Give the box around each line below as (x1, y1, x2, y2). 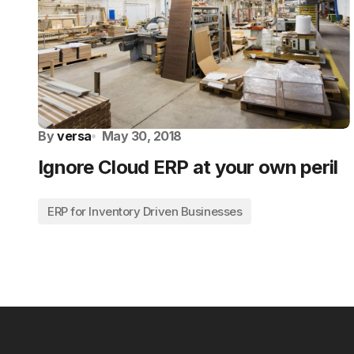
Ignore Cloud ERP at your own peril (38, 156, 338, 179)
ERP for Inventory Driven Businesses (47, 204, 243, 219)
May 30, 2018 (101, 128, 182, 144)
